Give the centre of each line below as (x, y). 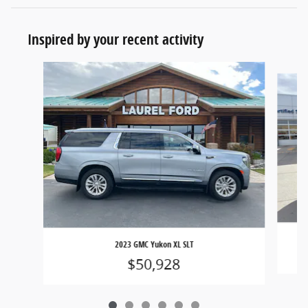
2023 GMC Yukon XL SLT (154, 245)
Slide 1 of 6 (36, 68)
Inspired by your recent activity (115, 39)
